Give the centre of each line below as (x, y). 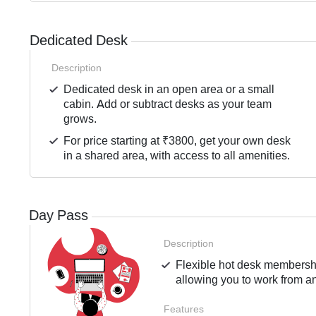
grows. (80, 119)
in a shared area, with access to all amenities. (177, 156)
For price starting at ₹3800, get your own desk (177, 141)
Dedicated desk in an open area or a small (169, 90)
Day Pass (59, 216)
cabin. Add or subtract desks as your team (168, 104)
